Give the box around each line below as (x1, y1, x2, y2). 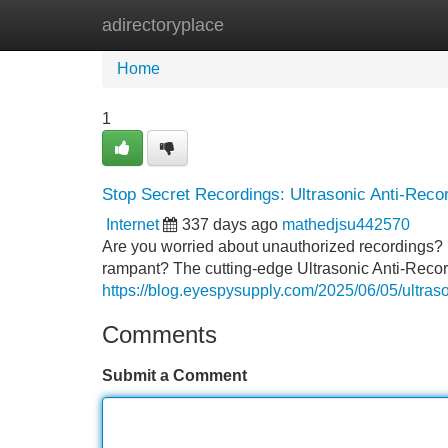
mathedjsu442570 (282, 216, 410, 233)
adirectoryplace (102, 15, 224, 35)
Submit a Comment (102, 367, 247, 384)
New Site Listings (205, 16, 329, 33)
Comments (102, 321, 217, 348)
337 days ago (182, 216, 278, 233)
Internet (106, 216, 159, 233)
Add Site (359, 16, 420, 33)
